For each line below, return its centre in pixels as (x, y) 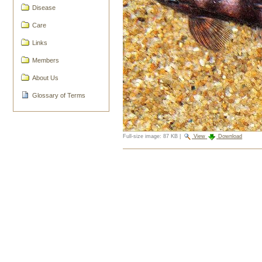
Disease (44, 8)
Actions (134, 165)
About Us (46, 77)
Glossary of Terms (59, 95)
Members (46, 60)
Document (139, 154)
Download (230, 137)
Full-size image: (142, 137)
